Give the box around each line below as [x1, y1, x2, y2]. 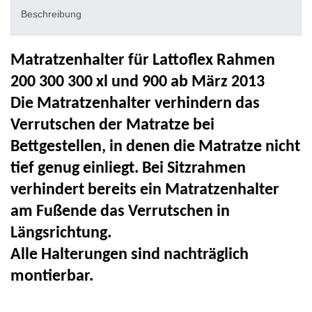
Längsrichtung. [10, 224, 111, 242]
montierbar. [10, 267, 93, 285]
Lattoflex [153, 52, 213, 69]
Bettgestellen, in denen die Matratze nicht [10, 138, 300, 155]
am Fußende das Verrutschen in [10, 203, 230, 220]
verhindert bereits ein [10, 181, 165, 198]
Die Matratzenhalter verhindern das [10, 95, 260, 112]
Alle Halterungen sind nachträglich [10, 246, 249, 263]
